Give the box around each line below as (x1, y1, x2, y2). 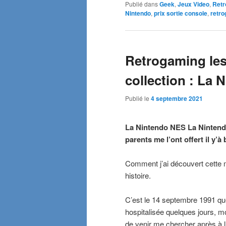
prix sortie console (154, 9, 207, 18)
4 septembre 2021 (151, 93, 203, 103)
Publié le (125, 93, 151, 102)
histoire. (125, 170, 151, 181)
